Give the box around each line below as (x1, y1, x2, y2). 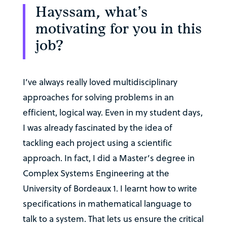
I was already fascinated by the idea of (22, 122, 172, 134)
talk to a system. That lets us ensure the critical (22, 213, 204, 225)
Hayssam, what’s (35, 4, 147, 22)
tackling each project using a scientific (22, 137, 172, 149)
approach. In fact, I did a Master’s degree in (22, 152, 195, 165)
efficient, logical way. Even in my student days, (22, 106, 203, 119)
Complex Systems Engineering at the (22, 167, 169, 180)
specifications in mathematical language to (22, 198, 192, 210)
